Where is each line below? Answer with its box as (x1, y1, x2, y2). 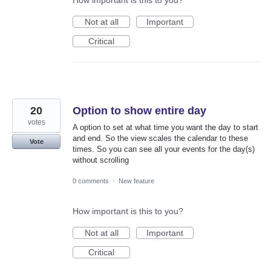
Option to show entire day (73, 105, 206, 117)
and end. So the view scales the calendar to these (73, 134, 248, 143)
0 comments (73, 177, 109, 185)
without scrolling (73, 155, 129, 165)
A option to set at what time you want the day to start (73, 123, 258, 132)
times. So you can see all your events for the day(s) (73, 145, 255, 154)
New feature (119, 177, 154, 185)
